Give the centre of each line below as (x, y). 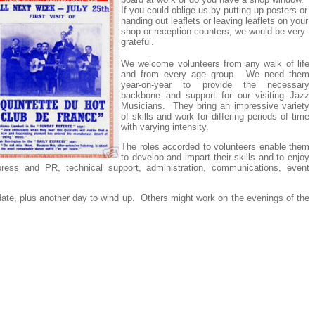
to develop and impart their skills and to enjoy (215, 157)
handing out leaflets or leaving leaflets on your (214, 21)
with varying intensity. (165, 127)
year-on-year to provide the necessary (215, 85)
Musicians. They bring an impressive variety (215, 106)
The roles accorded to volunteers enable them (215, 147)
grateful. (137, 42)
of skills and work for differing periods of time (215, 116)
